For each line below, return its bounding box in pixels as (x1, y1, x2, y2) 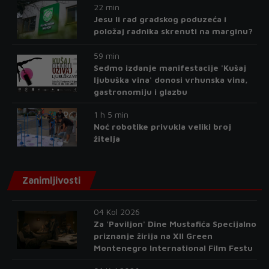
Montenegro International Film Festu (93, 243, 253, 253)
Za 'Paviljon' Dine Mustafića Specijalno (93, 219, 256, 229)
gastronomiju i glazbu (93, 86, 187, 97)
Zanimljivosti (22, 175, 80, 186)
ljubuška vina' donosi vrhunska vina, (93, 74, 248, 85)
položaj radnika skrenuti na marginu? (93, 26, 253, 37)
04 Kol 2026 (93, 207, 140, 217)
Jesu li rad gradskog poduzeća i (93, 14, 226, 25)
